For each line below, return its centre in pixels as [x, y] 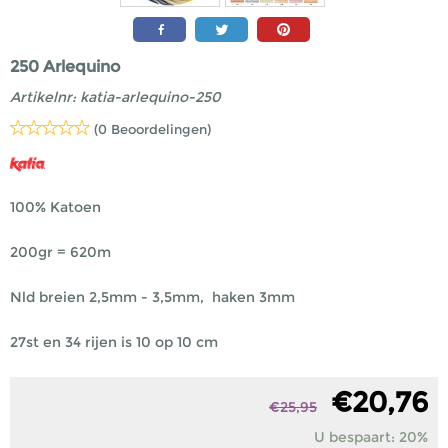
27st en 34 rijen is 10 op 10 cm [114, 342]
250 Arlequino [65, 66]
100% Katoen [55, 207]
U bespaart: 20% [371, 437]
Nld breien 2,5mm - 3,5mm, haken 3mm [152, 297]
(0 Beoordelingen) [152, 129]
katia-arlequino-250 [150, 97]
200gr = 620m [60, 252]
